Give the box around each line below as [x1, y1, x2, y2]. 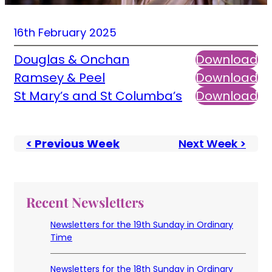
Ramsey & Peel [14, 69, 105, 87]
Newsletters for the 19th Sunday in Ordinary [50, 219, 233, 231]
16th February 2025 [14, 25, 117, 41]
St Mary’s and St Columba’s [14, 87, 182, 105]
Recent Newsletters [26, 193, 144, 212]
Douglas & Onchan [14, 51, 129, 69]
